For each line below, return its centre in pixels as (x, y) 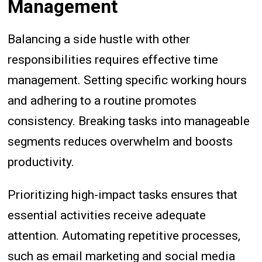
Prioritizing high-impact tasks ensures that (123, 194)
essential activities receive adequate (107, 215)
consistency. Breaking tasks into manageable (129, 121)
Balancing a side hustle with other (99, 39)
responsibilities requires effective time (113, 59)
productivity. (41, 162)
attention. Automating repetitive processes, (124, 235)
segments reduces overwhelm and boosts (120, 141)
